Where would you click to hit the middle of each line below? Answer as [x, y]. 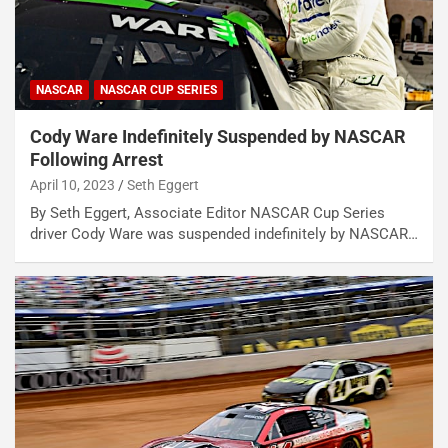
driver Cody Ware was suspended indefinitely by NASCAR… [224, 234]
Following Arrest [96, 160]
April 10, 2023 [72, 185]
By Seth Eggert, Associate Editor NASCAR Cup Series [207, 213]
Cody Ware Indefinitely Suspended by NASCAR [218, 137]
